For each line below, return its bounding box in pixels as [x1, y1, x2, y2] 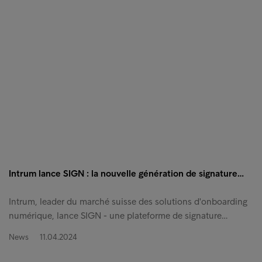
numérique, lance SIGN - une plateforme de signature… [9, 209, 227, 221]
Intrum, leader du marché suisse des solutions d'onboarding [9, 195, 247, 207]
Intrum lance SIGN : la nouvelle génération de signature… [9, 167, 244, 179]
